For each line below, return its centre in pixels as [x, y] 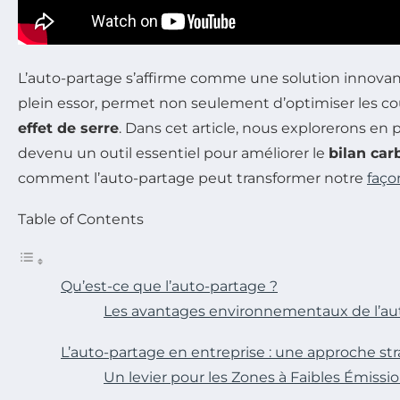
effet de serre [68, 128]
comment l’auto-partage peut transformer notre [192, 178]
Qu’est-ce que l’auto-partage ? [169, 286]
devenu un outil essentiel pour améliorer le [173, 153]
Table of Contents [81, 219]
